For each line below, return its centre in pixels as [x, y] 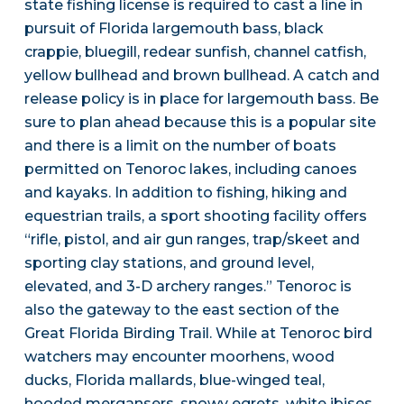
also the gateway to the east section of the [181, 310]
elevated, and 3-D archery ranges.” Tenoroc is [188, 287]
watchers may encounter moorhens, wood [179, 357]
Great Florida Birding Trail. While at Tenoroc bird [198, 334]
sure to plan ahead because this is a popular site [200, 123]
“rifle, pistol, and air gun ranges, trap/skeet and [192, 240]
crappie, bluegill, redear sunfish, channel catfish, [195, 52]
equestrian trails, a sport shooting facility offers [195, 216]
